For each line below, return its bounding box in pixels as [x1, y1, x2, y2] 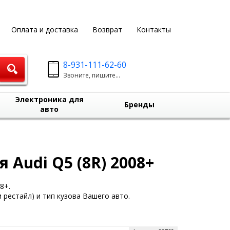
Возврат [92, 25, 122, 34]
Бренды [124, 100, 155, 109]
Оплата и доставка [11, 25, 78, 34]
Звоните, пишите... [63, 71, 121, 80]
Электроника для [15, 94, 84, 104]
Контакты [136, 25, 171, 34]
